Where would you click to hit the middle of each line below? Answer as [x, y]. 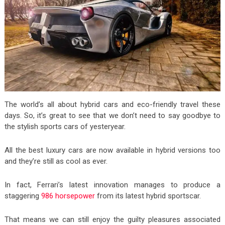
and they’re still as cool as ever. [56, 161]
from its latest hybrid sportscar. [148, 196]
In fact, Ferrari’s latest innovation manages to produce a [113, 185]
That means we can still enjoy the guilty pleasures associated [113, 219]
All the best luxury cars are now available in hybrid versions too [113, 150]
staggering [23, 196]
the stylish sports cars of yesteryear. [65, 126]
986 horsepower [68, 196]
